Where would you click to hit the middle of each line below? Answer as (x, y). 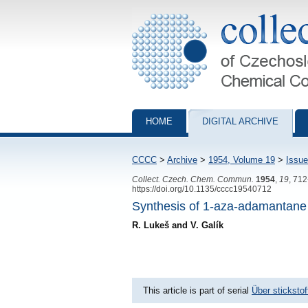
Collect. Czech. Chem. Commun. (193, 179)
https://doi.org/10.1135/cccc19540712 (202, 189)
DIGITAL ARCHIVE (240, 121)
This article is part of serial (197, 290)
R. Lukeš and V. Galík (178, 225)
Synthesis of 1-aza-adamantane (219, 206)
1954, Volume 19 (242, 160)
